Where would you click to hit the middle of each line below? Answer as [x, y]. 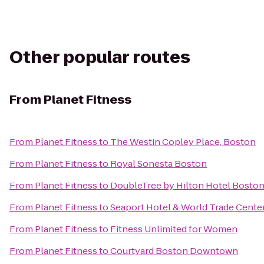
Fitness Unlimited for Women [174, 229]
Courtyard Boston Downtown [174, 251]
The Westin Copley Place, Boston [183, 142]
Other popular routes [100, 57]
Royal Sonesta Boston [159, 164]
